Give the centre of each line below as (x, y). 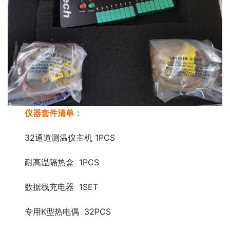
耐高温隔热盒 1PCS (62, 162)
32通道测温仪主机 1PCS (71, 138)
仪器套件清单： (54, 113)
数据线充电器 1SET (62, 187)
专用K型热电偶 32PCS (68, 212)
